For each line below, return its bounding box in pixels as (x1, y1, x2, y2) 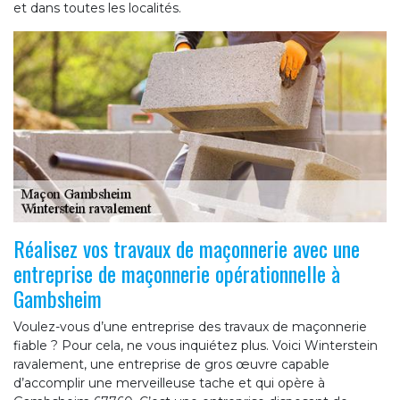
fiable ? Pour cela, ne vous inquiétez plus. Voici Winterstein (13, 337, 378, 354)
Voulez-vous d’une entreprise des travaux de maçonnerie (13, 319, 367, 336)
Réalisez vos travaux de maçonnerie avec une (13, 232, 360, 265)
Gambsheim (13, 282, 102, 315)
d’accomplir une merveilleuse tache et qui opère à (13, 375, 325, 392)
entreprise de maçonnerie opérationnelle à (13, 257, 340, 290)
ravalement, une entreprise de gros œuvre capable (13, 356, 329, 373)
